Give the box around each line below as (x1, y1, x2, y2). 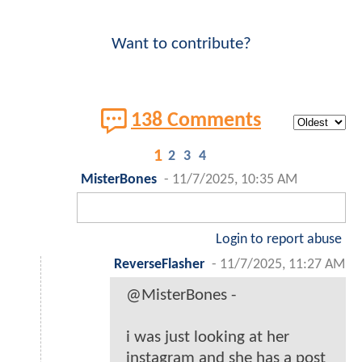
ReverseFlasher (114, 257, 204, 271)
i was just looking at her (126, 328, 289, 346)
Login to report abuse (216, 232, 342, 246)
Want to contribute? (111, 35, 251, 53)
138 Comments (131, 110, 261, 131)
